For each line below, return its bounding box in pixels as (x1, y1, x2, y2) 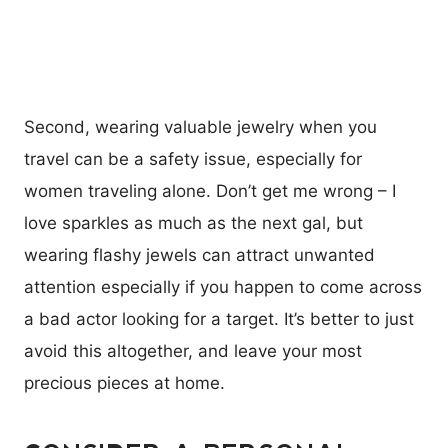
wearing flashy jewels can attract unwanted (24, 244, 375, 265)
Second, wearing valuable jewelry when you (24, 116, 377, 137)
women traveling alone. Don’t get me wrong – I (24, 180, 396, 201)
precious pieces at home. (24, 372, 225, 393)
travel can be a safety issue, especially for (24, 148, 362, 169)
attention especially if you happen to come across (24, 276, 422, 297)
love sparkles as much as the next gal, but (24, 212, 363, 233)
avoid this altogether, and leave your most (24, 340, 362, 361)
